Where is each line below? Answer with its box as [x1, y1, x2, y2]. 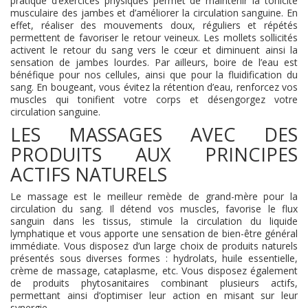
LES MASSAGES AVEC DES [10, 122, 298, 147]
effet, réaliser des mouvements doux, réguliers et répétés [10, 19, 298, 32]
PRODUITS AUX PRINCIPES [10, 142, 298, 167]
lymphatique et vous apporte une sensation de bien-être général [10, 227, 298, 240]
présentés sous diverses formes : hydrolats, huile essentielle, [10, 252, 298, 265]
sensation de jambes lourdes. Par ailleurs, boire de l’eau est [10, 56, 298, 69]
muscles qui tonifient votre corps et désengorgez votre [10, 93, 298, 106]
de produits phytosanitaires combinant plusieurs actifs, [10, 276, 298, 289]
